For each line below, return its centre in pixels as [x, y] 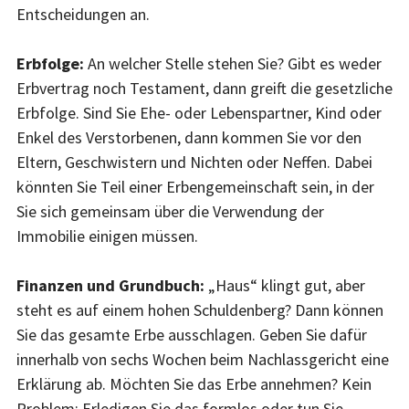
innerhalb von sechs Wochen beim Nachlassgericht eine [203, 359]
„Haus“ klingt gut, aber [287, 285]
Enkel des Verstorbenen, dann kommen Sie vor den [189, 137]
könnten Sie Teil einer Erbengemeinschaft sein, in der [195, 186]
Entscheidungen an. [83, 14]
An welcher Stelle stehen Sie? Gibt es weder [235, 63]
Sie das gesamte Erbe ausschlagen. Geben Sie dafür [192, 334]
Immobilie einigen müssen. [107, 236]
